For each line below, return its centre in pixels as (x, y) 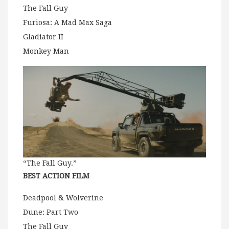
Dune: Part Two (51, 212)
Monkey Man (46, 51)
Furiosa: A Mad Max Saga (67, 23)
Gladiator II (43, 37)
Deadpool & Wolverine (63, 198)
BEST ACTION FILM (56, 176)
